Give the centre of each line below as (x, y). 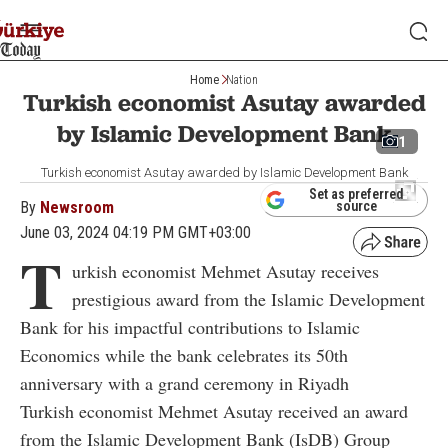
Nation (242, 79)
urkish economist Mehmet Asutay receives (225, 271)
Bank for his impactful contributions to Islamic (190, 327)
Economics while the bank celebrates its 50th (184, 355)
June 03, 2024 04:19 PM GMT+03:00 (135, 232)
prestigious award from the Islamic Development (248, 299)
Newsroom (77, 207)
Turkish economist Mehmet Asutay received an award (214, 411)
